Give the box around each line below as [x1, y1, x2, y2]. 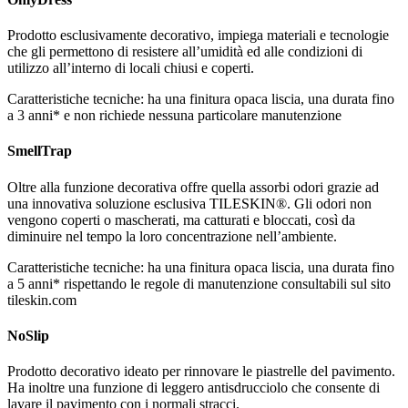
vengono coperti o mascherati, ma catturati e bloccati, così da [7, 211, 355, 228]
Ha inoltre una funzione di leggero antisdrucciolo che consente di [7, 380, 380, 396]
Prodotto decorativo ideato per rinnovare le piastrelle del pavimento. [7, 363, 395, 380]
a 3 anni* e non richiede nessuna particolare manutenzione [7, 107, 342, 124]
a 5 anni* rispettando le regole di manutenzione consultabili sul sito [7, 275, 391, 291]
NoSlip [7, 327, 49, 343]
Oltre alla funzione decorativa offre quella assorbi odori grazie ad [7, 178, 379, 195]
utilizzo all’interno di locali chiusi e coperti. [7, 60, 254, 76]
